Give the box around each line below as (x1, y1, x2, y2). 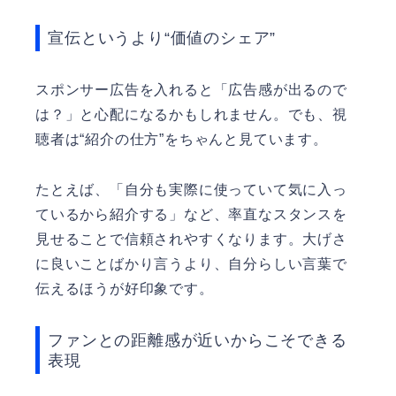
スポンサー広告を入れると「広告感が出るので (35, 81, 347, 97)
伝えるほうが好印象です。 (35, 280, 214, 296)
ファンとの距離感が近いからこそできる (48, 331, 347, 350)
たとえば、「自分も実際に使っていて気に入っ (35, 181, 347, 197)
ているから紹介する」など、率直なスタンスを (35, 206, 347, 222)
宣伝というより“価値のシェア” (48, 28, 277, 48)
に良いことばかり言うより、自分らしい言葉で (35, 255, 347, 271)
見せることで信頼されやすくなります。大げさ (35, 231, 347, 247)
